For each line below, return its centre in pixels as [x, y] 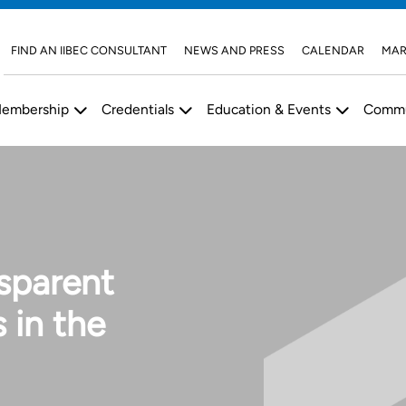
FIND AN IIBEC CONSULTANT [89, 50]
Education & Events [269, 109]
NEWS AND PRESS [235, 50]
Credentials [138, 109]
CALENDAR [333, 50]
